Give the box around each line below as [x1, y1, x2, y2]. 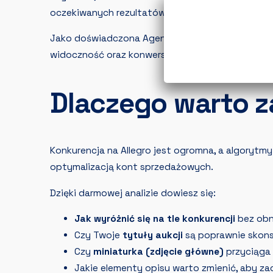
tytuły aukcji [122, 229, 183, 242]
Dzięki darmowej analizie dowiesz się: [50, 186, 216, 199]
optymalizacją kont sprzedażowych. [50, 161, 213, 174]
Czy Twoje [74, 229, 122, 242]
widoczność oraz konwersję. [50, 49, 176, 62]
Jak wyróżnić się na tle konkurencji [74, 213, 235, 225]
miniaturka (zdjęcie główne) [93, 246, 224, 258]
